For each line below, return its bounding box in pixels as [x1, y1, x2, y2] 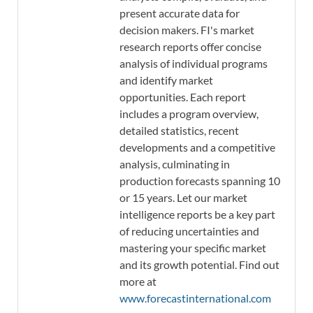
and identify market [119, 73, 213, 87]
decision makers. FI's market [119, 22, 254, 36]
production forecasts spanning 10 [119, 173, 280, 187]
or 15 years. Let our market [119, 190, 247, 204]
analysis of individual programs [119, 56, 268, 70]
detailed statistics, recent [119, 123, 239, 137]
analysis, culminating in [119, 156, 230, 170]
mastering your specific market [119, 240, 266, 254]
